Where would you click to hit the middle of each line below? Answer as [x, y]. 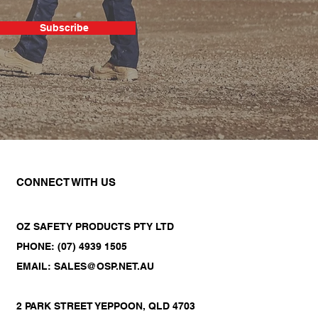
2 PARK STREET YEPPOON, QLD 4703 [106, 306]
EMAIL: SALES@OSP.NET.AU [85, 266]
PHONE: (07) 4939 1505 [72, 246]
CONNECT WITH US [66, 182]
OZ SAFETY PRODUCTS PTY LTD [95, 226]
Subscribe [64, 27]
